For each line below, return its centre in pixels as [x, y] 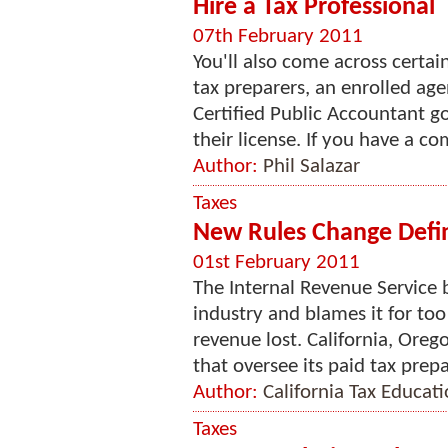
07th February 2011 [278, 36]
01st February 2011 [276, 262]
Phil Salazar [311, 166]
